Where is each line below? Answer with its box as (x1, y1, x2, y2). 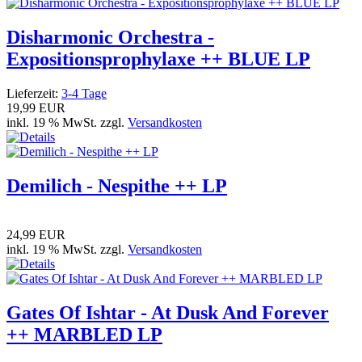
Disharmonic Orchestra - (6, 26, 214, 48)
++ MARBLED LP (6, 323, 162, 345)
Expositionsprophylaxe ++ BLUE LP (6, 48, 310, 69)
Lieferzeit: (6, 86, 61, 100)
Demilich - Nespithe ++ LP (6, 175, 227, 196)
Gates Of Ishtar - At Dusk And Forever (6, 301, 329, 323)
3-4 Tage (61, 86, 107, 100)
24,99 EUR (6, 227, 65, 242)
